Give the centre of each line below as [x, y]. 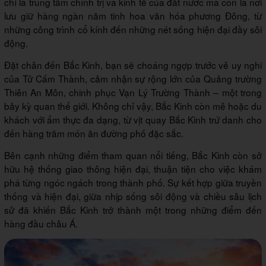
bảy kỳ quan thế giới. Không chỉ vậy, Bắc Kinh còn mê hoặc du [133, 105]
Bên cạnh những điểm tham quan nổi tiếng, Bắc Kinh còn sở [133, 155]
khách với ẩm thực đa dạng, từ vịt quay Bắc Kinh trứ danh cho [133, 119]
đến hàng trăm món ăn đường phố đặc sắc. [94, 133]
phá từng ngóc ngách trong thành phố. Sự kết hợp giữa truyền [133, 182]
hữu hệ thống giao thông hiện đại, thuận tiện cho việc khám [133, 168]
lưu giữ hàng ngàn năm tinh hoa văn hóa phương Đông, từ [133, 15]
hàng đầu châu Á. [41, 223]
